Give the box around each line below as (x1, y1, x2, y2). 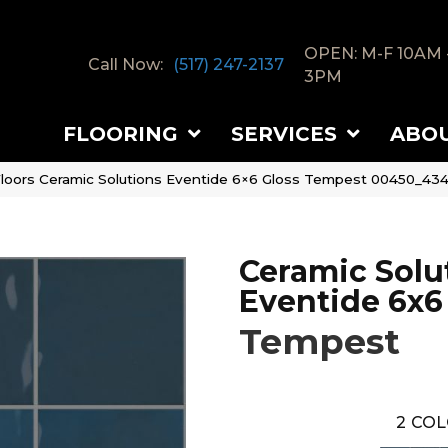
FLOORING (63, 121, 178, 146)
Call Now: (87, 55, 163, 75)
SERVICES (231, 121, 337, 146)
